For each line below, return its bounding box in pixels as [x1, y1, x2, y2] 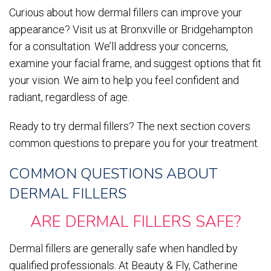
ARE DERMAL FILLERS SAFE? [30, 211, 241, 233]
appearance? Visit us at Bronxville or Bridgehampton [9, 23, 253, 36]
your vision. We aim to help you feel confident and [9, 74, 239, 87]
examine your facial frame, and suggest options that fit [9, 57, 261, 70]
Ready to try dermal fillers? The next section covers [9, 120, 250, 133]
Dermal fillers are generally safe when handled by [9, 242, 238, 255]
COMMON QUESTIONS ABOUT [9, 164, 218, 184]
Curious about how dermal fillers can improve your [9, 6, 242, 19]
